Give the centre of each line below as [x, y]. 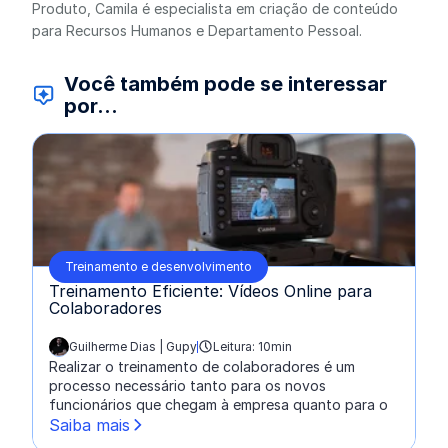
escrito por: [86, 355]
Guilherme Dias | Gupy [133, 346]
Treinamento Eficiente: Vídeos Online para [210, 290]
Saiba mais [89, 424]
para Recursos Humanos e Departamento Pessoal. [197, 30]
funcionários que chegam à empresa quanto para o [218, 404]
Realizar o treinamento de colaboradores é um [202, 366]
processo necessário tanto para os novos [187, 385]
